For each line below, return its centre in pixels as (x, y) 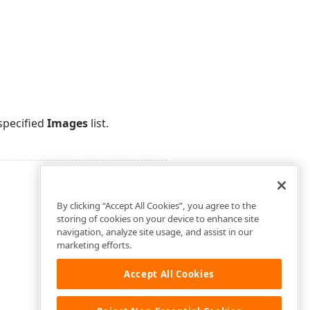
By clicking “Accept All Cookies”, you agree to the (156, 206)
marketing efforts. (94, 245)
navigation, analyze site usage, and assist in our (155, 232)
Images (67, 123)
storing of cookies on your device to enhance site (158, 219)
